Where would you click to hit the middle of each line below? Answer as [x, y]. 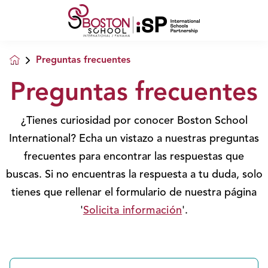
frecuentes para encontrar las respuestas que [134, 157]
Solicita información [133, 211]
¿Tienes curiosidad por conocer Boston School [134, 121]
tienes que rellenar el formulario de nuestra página [134, 193]
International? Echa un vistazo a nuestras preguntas [134, 139]
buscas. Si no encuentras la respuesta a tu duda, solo [134, 175]
